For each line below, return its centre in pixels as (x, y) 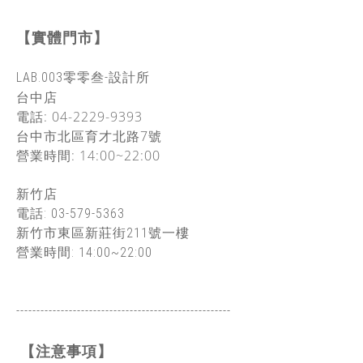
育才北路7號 (124, 136)
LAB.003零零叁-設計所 (85, 77)
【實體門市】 (62, 38)
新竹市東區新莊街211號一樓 (105, 233)
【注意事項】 (68, 351)
